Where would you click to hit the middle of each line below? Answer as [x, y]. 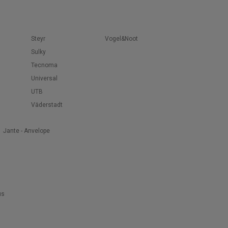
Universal [44, 78]
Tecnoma [44, 65]
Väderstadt [47, 105]
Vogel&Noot [121, 39]
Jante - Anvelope [26, 131]
